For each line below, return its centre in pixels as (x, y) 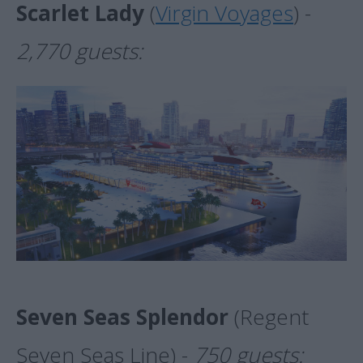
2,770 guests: (79, 51)
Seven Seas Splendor (122, 317)
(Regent (269, 317)
